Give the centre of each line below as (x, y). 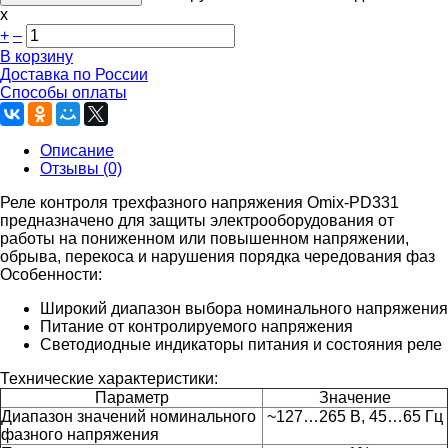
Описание (77, 150)
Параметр (131, 397)
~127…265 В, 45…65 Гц (355, 416)
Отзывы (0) (81, 168)
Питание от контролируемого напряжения (196, 326)
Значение (355, 397)
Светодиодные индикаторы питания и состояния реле (241, 344)
